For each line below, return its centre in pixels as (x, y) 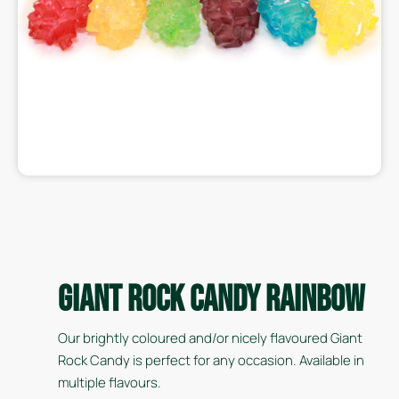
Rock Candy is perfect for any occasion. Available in (211, 360)
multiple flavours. (110, 383)
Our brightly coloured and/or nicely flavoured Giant (210, 338)
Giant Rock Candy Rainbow (211, 300)
